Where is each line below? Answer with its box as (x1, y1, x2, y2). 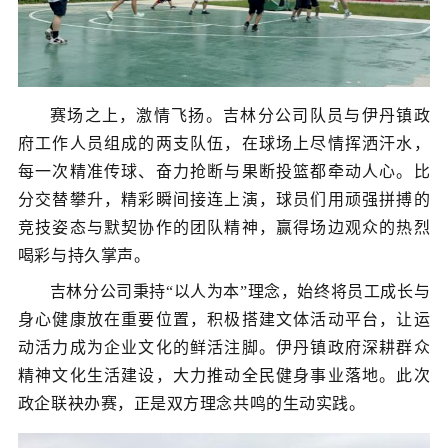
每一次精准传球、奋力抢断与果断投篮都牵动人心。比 (17, 163, 431, 181)
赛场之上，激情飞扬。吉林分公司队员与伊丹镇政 (49, 107, 431, 125)
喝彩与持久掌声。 (17, 247, 151, 265)
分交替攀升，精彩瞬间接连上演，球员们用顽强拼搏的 (17, 191, 431, 209)
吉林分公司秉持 (49, 283, 167, 301)
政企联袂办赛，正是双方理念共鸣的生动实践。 (17, 395, 366, 413)
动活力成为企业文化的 (17, 339, 190, 357)
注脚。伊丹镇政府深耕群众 (224, 339, 431, 357)
